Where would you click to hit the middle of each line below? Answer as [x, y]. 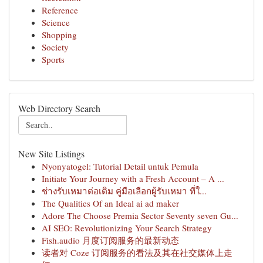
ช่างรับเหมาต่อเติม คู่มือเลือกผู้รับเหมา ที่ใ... [124, 191]
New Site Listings [51, 154]
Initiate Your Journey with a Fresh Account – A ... [133, 178]
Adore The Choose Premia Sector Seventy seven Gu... [140, 215]
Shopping [59, 35]
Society [55, 47]
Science [56, 22]
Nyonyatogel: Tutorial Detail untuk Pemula [120, 166]
